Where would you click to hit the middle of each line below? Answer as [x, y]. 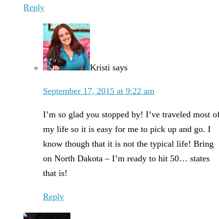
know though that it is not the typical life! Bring [128, 144]
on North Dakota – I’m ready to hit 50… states [126, 159]
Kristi [100, 68]
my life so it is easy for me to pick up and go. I [127, 129]
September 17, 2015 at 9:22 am [99, 91]
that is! [55, 173]
